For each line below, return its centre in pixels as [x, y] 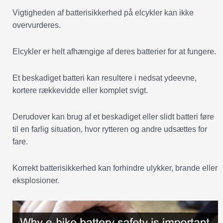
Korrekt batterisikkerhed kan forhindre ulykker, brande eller [115, 168]
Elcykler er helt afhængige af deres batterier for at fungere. [114, 52]
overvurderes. [37, 25]
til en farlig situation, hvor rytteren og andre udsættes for [110, 129]
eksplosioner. [36, 181]
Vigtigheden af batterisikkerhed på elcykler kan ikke [103, 13]
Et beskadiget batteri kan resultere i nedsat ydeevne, [105, 78]
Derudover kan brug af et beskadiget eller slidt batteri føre [113, 117]
